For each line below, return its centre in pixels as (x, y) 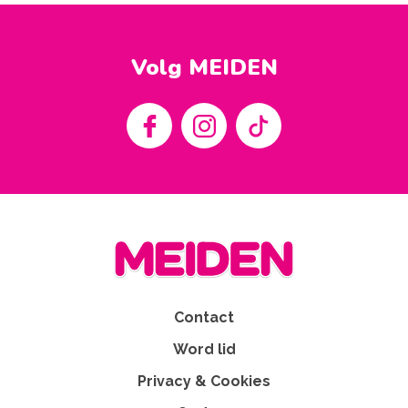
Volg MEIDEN (204, 68)
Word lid (204, 349)
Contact (204, 317)
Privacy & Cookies (204, 381)
